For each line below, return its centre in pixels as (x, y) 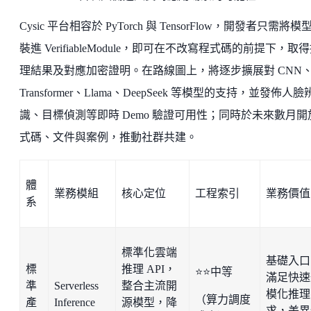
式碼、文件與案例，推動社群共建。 (108, 137)
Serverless (76, 286)
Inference (75, 302)
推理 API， (149, 269)
